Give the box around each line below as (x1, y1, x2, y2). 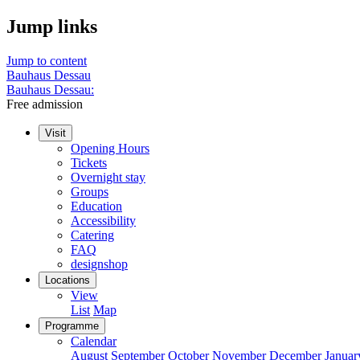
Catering (71, 227, 114, 242)
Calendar (71, 333, 117, 348)
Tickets (71, 155, 107, 170)
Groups (71, 184, 108, 198)
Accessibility (71, 213, 136, 227)
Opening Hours (71, 141, 149, 155)
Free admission (6, 96, 83, 111)
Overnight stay (71, 170, 145, 184)
